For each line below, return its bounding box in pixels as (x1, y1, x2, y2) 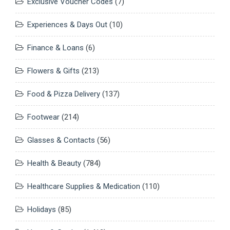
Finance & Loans (27, 43, 84, 53)
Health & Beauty (27, 159, 81, 168)
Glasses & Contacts (27, 136, 95, 145)
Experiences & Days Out (27, 20, 107, 30)
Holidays (27, 205, 56, 215)
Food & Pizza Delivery (27, 89, 100, 99)
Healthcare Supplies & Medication (27, 182, 140, 191)
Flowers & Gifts (27, 66, 80, 76)
